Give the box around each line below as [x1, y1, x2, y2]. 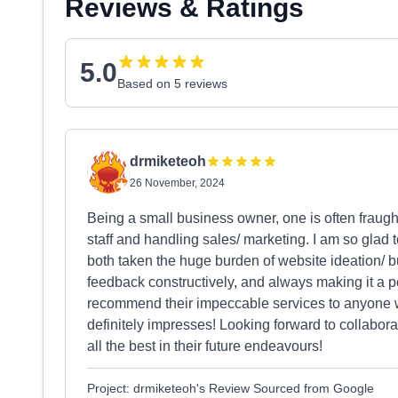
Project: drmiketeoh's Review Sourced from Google [87, 381, 374, 395]
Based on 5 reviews [117, 76, 227, 91]
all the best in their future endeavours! [87, 338, 322, 354]
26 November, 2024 [130, 177, 225, 189]
